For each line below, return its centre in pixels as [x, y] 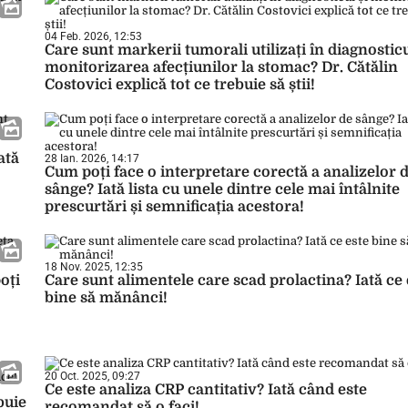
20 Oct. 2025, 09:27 [92, 376]
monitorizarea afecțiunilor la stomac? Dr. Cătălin [221, 67]
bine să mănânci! [106, 298]
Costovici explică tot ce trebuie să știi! [180, 85]
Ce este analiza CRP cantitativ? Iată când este [206, 390]
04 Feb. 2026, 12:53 [93, 36]
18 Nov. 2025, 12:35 [94, 267]
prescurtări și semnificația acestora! [174, 207]
